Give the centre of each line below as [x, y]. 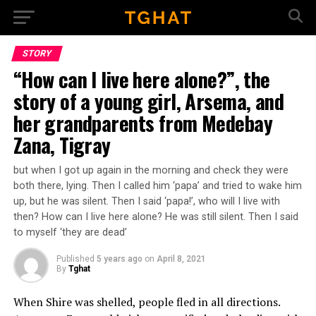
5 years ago [119, 259]
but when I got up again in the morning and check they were [151, 170]
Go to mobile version [158, 16]
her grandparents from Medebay [142, 123]
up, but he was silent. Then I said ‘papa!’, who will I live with [146, 201]
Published [75, 259]
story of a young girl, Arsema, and [148, 101]
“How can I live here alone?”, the [141, 79]
